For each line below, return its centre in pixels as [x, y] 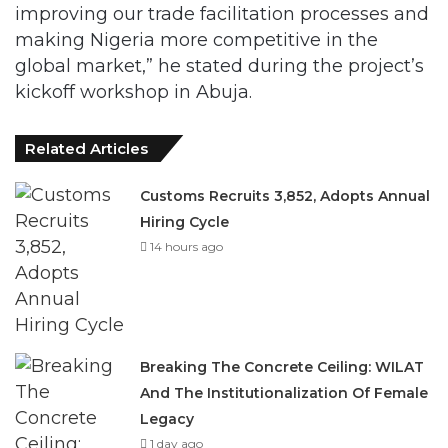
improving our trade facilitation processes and [222, 13]
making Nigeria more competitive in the [196, 39]
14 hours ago [187, 245]
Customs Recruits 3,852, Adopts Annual [285, 195]
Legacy [167, 418]
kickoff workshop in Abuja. [133, 91]
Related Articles [86, 147]
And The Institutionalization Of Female [284, 392]
